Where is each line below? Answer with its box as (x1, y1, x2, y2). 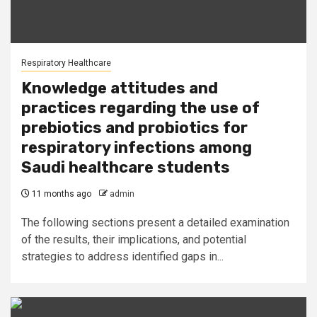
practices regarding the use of (21, 98, 260, 117)
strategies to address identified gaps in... (21, 250, 224, 263)
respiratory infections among (21, 138, 252, 157)
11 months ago (30, 189, 91, 199)
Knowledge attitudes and (21, 79, 218, 98)
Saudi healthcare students (21, 158, 230, 177)
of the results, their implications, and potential (21, 233, 246, 246)
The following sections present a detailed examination (21, 216, 289, 229)
